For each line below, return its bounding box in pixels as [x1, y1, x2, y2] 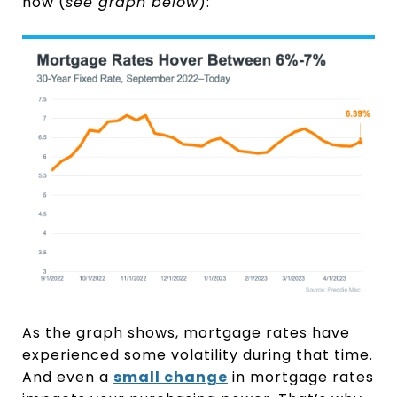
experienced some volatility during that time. [22, 345, 373, 366]
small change [113, 367, 228, 388]
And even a [22, 367, 113, 388]
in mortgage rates [228, 367, 374, 388]
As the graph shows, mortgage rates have [22, 323, 350, 344]
